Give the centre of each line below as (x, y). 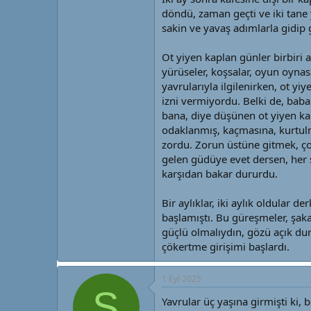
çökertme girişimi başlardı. (226, 246)
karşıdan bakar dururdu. (220, 174)
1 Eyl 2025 (182, 279)
